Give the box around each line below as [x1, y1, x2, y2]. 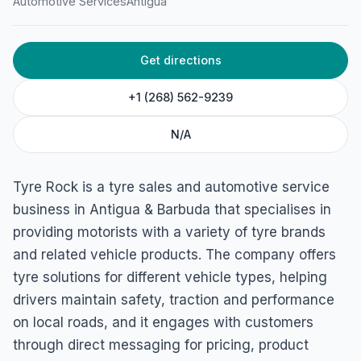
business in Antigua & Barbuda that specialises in [13, 201, 331, 218]
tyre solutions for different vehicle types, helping [13, 269, 327, 285]
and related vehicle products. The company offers [13, 247, 336, 263]
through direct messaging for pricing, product [13, 337, 309, 353]
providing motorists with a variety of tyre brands [13, 224, 326, 240]
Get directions [139, 53, 222, 67]
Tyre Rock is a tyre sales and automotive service [13, 179, 330, 195]
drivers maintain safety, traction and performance [13, 292, 334, 308]
